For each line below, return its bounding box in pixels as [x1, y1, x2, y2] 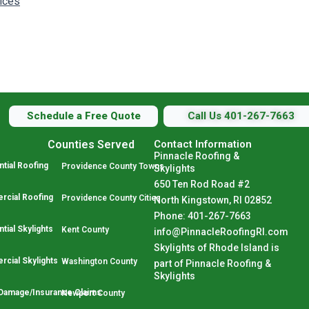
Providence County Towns [61, 161, 164, 171]
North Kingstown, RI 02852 [153, 195, 272, 206]
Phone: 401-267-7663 [153, 210, 251, 221]
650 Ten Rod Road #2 [153, 179, 250, 190]
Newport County [61, 288, 125, 298]
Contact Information [153, 138, 252, 150]
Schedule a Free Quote [27, 109, 141, 122]
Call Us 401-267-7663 [187, 109, 295, 122]
